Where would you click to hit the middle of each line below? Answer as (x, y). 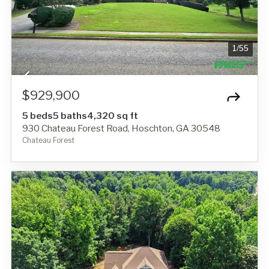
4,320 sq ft (113, 116)
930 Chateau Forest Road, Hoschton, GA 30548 (121, 128)
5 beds (38, 116)
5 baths (70, 116)
